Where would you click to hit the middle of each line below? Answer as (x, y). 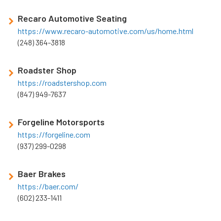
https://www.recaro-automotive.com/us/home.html (106, 31)
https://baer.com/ (48, 186)
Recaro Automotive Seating (72, 18)
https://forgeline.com (54, 135)
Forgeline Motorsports (61, 122)
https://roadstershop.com (62, 83)
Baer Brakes (42, 174)
